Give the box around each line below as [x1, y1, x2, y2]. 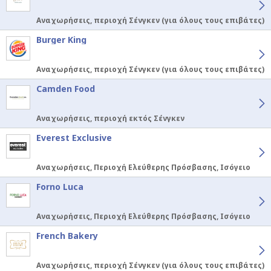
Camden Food [36, 83, 95, 95]
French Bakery [36, 230, 98, 242]
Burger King [36, 34, 87, 46]
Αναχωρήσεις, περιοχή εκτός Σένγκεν [36, 113, 184, 124]
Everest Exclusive [36, 132, 112, 144]
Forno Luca [36, 181, 83, 193]
